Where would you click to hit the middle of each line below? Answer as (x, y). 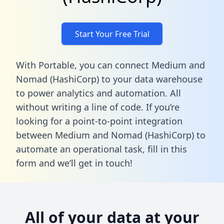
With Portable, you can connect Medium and (110, 65)
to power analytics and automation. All (98, 93)
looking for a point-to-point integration (99, 121)
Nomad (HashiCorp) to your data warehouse (109, 79)
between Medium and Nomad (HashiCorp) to (111, 135)
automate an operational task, (82, 149)
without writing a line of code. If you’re (98, 107)
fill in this (167, 149)
